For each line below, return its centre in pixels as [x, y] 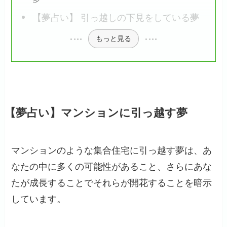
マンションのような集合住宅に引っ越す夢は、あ [112, 151]
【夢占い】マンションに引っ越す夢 [96, 113]
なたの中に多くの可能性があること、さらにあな [112, 167]
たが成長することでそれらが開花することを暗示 [112, 183]
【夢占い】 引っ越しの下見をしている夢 [116, 17]
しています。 [39, 199]
